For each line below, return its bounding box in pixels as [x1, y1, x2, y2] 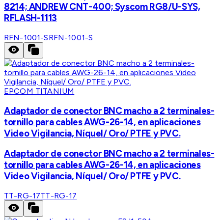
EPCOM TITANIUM [4, 86, 75, 96]
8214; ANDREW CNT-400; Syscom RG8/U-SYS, [4, 1, 200, 13]
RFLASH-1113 [4, 12, 57, 24]
